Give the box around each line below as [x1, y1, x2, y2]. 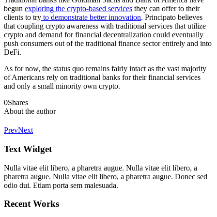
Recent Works [4, 199, 59, 209]
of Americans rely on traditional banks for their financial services [4, 73, 201, 81]
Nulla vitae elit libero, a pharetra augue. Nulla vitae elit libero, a [4, 163, 197, 172]
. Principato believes [141, 13, 202, 21]
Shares [8, 98, 28, 107]
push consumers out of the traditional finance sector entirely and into [4, 39, 212, 47]
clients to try [4, 13, 41, 21]
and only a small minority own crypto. [4, 81, 120, 90]
